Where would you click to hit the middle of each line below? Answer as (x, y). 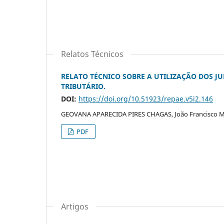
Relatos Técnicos (92, 54)
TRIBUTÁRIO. (83, 86)
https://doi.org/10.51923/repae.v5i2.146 (146, 98)
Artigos (75, 206)
